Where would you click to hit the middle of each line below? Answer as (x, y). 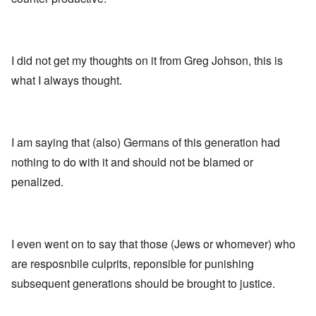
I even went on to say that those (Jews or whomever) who (153, 243)
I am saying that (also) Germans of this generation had (146, 142)
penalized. (37, 181)
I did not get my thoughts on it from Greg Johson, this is (147, 60)
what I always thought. (67, 80)
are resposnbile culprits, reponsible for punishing (133, 263)
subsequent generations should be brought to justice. (143, 283)
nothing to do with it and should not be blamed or (132, 162)
